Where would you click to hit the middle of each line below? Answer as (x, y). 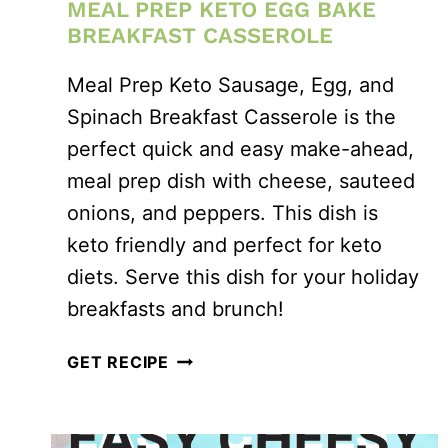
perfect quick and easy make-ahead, (240, 148)
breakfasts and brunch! (175, 308)
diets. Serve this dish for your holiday (243, 276)
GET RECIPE (118, 361)
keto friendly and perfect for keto (224, 244)
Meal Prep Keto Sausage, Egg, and (230, 84)
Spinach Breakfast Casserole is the (231, 116)
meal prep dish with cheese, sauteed (241, 180)
